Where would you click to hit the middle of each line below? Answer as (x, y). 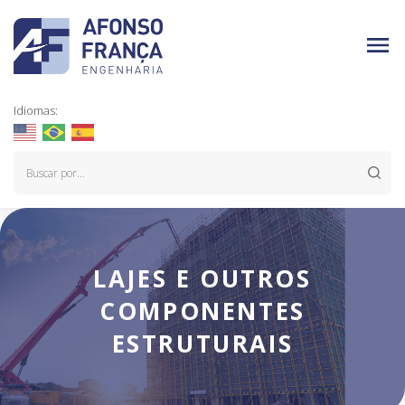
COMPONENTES (202, 311)
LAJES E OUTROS (202, 278)
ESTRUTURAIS (202, 344)
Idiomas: (36, 110)
